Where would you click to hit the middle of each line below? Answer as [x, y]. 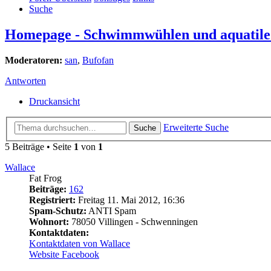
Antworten [25, 81]
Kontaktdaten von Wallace [80, 243]
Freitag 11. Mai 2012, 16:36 [130, 200]
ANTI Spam [111, 211]
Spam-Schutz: [58, 211]
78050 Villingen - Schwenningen [133, 221]
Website [44, 254]
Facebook [80, 254]
